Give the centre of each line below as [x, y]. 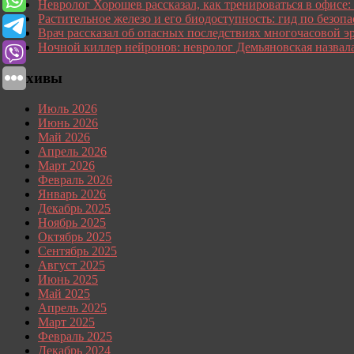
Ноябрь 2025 [72, 222]
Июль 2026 [68, 108]
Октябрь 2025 [75, 236]
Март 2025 [66, 322]
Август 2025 [72, 265]
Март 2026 [66, 165]
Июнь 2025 [68, 279]
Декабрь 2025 [74, 208]
